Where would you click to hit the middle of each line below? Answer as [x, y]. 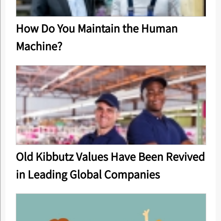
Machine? [39, 46]
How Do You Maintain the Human [96, 28]
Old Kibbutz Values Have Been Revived [110, 156]
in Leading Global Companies [88, 174]
